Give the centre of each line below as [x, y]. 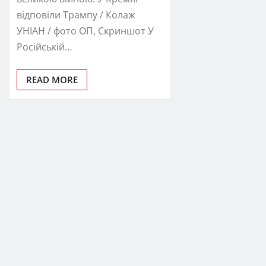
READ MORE [52, 80]
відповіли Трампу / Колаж [76, 15]
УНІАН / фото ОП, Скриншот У [85, 31]
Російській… [44, 47]
